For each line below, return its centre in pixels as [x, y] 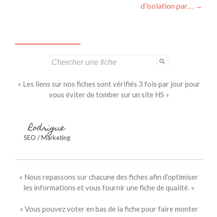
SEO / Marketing [47, 137]
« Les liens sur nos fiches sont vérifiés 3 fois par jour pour [109, 84]
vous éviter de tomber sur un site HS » [109, 94]
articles [42, 18]
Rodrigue [47, 128]
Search [26, 60]
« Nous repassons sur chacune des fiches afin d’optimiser [109, 177]
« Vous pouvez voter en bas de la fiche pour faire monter [109, 209]
